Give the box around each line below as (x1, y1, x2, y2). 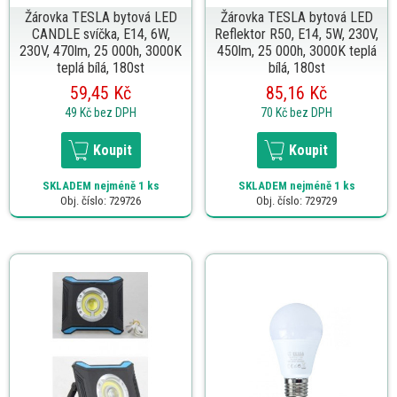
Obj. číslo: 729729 (256, 193, 337, 207)
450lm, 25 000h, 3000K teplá (216, 42, 377, 59)
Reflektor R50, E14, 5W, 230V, (214, 25, 378, 43)
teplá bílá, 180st (57, 58, 144, 76)
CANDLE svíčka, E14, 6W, (31, 25, 170, 43)
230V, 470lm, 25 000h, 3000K (19, 42, 182, 59)
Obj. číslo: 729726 (60, 193, 141, 207)
